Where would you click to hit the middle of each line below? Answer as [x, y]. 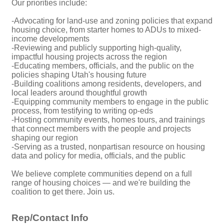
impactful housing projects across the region [89, 57]
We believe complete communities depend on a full [102, 174]
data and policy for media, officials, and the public [98, 156]
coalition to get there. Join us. [63, 192]
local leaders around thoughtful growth [79, 93]
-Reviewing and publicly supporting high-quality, [96, 48]
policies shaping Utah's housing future [79, 75]
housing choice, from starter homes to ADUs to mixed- [106, 30]
